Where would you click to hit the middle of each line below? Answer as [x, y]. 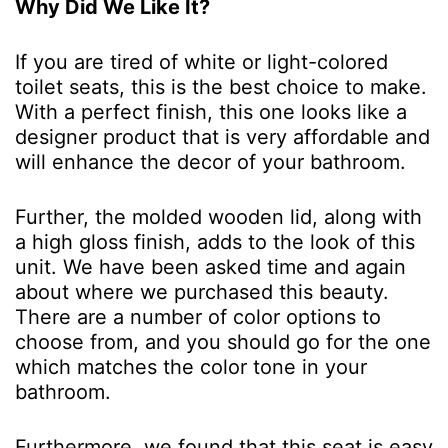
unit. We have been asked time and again [210, 267]
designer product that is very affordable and [222, 137]
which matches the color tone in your [191, 367]
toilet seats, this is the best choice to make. [221, 87]
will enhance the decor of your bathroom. [210, 162]
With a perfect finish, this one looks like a [211, 112]
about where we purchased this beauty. [202, 292]
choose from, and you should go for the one [223, 342]
